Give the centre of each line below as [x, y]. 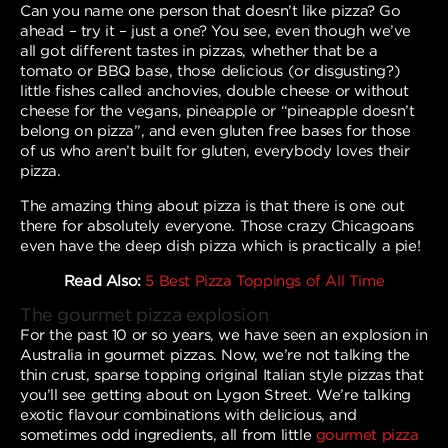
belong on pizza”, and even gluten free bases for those [215, 130]
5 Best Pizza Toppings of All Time [265, 280]
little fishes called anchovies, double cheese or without [214, 90]
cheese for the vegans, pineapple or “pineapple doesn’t [217, 110]
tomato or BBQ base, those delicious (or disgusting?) [210, 70]
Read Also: [102, 280]
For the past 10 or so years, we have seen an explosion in [224, 334]
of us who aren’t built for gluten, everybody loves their [215, 150]
